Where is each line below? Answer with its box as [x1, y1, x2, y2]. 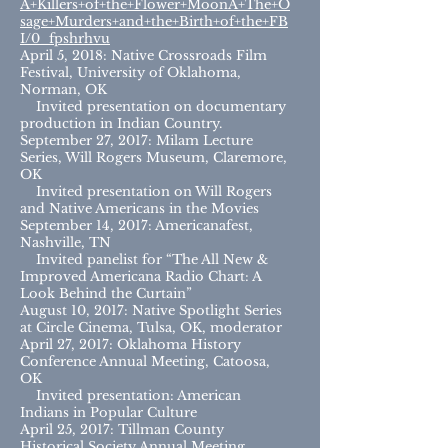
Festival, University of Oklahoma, [20, 64, 241, 81]
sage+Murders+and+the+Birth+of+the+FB [20, 13, 288, 30]
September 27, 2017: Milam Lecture [20, 132, 253, 149]
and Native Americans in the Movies [20, 200, 259, 217]
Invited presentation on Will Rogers [20, 183, 272, 200]
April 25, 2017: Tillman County [20, 421, 224, 438]
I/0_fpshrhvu [20, 30, 110, 47]
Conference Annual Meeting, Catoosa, [20, 353, 270, 370]
